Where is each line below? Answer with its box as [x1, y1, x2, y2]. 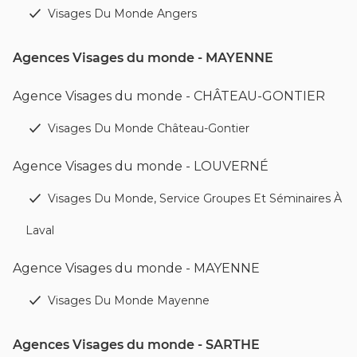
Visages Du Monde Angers [48, 6, 197, 21]
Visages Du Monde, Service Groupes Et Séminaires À [48, 190, 342, 206]
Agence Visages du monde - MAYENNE [13, 260, 260, 276]
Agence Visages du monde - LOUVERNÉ [13, 158, 269, 174]
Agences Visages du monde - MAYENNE [13, 49, 273, 65]
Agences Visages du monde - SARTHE [13, 336, 260, 352]
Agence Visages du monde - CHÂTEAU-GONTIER [13, 88, 325, 104]
